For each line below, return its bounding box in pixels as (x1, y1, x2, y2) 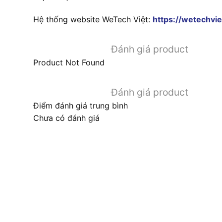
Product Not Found (33, 57, 105, 68)
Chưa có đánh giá (33, 113, 100, 123)
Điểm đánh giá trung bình (33, 101, 128, 111)
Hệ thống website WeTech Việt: (33, 14, 153, 25)
